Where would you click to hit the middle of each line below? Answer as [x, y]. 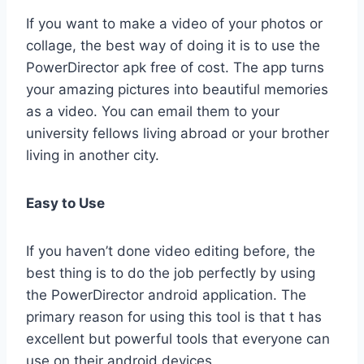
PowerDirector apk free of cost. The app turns [175, 68]
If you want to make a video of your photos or [174, 24]
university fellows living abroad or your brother [178, 134]
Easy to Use [65, 204]
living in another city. [93, 156]
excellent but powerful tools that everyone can [178, 339]
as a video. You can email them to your [153, 112]
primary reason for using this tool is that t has [174, 317]
